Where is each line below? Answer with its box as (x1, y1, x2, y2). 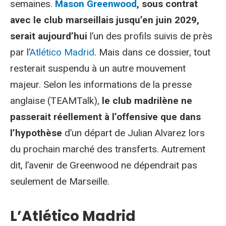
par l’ (10, 46, 30, 58)
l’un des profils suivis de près (87, 30, 212, 42)
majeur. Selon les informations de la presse (10, 79, 192, 90)
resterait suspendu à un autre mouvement (10, 63, 186, 74)
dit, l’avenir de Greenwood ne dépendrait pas (10, 159, 197, 171)
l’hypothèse (10, 127, 62, 139)
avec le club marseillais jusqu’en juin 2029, (10, 14, 199, 26)
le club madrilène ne (102, 95, 192, 106)
